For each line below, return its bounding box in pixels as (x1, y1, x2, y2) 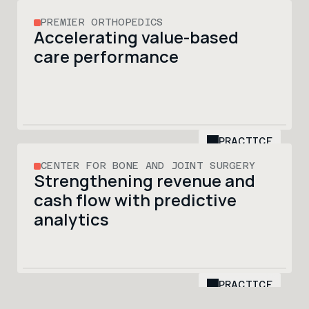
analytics (34, 208, 109, 230)
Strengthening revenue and (34, 169, 255, 192)
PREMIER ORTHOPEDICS (41, 17, 163, 28)
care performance (34, 45, 182, 68)
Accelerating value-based (34, 26, 239, 48)
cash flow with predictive (34, 188, 237, 211)
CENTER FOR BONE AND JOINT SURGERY (41, 160, 256, 171)
